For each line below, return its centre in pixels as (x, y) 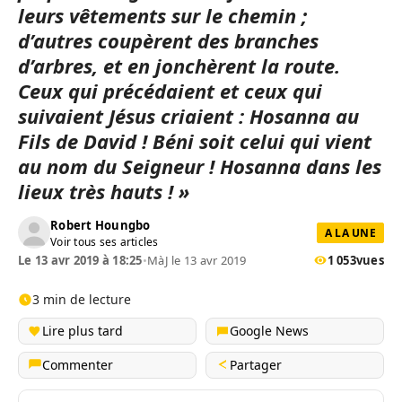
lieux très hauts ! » (104, 191)
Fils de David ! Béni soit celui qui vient (195, 141)
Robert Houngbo (100, 225)
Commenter (78, 365)
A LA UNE (350, 232)
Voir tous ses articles (105, 241)
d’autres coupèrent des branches (168, 40)
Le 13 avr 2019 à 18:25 (80, 260)
